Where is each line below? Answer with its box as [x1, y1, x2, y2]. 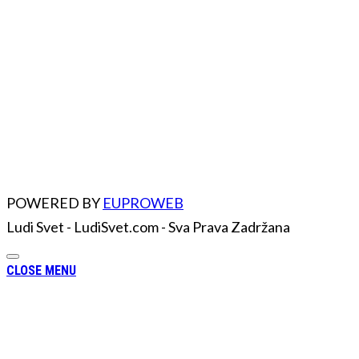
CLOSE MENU [6, 263, 76, 279]
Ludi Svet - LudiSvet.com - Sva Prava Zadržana [6, 218, 290, 236]
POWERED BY [6, 194, 103, 212]
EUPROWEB [103, 194, 184, 212]
